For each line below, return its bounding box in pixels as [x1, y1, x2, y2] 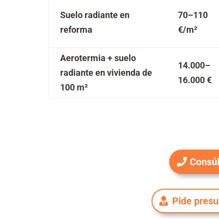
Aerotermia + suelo [60, 53, 136, 63]
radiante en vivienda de [60, 67, 152, 78]
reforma [60, 24, 92, 35]
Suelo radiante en [60, 10, 130, 20]
